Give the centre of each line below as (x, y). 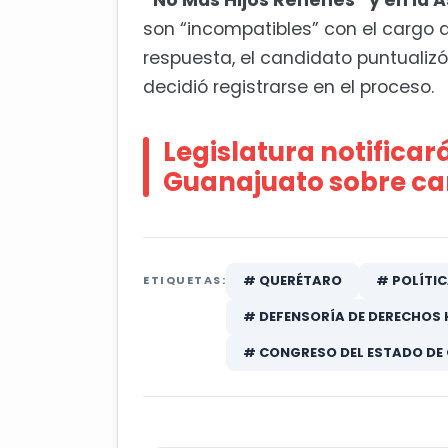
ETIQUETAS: (184, 280)
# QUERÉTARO (292, 281)
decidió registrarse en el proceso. (288, 87)
